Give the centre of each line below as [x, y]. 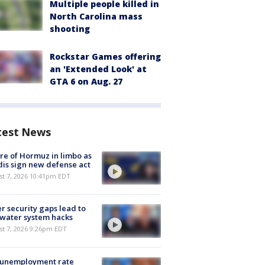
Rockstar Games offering [105, 56]
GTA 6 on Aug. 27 [86, 81]
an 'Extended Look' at [98, 69]
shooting [70, 29]
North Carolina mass [96, 16]
